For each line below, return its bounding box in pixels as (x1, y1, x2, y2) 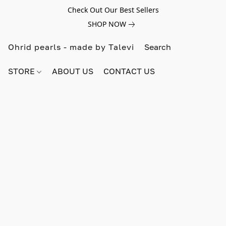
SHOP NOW (87, 19, 126, 29)
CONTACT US (103, 66, 155, 76)
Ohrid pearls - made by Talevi (8, 41, 134, 52)
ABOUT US (52, 66, 94, 76)
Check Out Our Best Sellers (67, 5, 159, 15)
